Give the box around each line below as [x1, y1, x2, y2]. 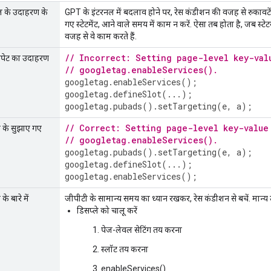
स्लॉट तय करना [101, 244, 148, 254]
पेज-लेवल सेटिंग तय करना [101, 224, 182, 235]
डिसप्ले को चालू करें [77, 205, 137, 215]
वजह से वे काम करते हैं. [65, 31, 137, 41]
